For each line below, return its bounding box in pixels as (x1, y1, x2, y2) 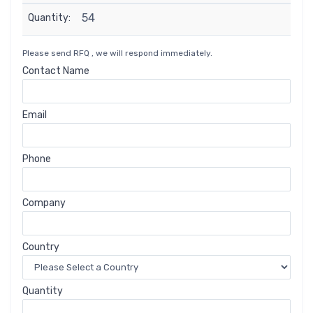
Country (22, 240, 59, 253)
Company (22, 196, 66, 209)
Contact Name (22, 64, 89, 77)
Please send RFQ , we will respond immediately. (22, 48, 212, 58)
